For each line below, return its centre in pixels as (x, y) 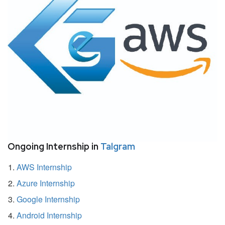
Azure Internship (46, 183)
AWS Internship (44, 167)
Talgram (118, 146)
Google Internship (48, 199)
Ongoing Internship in (54, 146)
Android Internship (49, 215)
